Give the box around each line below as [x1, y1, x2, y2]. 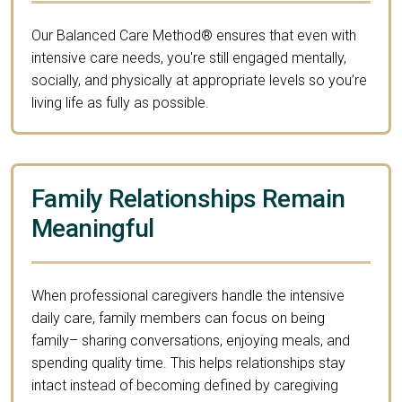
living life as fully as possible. [31, 93, 209, 111]
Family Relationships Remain [31, 183, 345, 214]
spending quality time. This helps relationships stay [31, 354, 345, 371]
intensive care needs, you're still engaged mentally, [31, 48, 346, 66]
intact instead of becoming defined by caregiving [31, 376, 338, 394]
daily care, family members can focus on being [31, 309, 325, 327]
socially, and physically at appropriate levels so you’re [31, 71, 367, 89]
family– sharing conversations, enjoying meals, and [31, 331, 350, 349]
